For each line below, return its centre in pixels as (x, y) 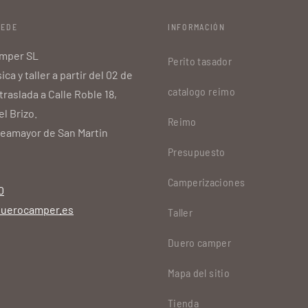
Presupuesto (197, 151)
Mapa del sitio (199, 272)
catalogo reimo (201, 91)
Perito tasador (200, 60)
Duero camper (200, 242)
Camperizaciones (207, 181)
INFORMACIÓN (197, 26)
